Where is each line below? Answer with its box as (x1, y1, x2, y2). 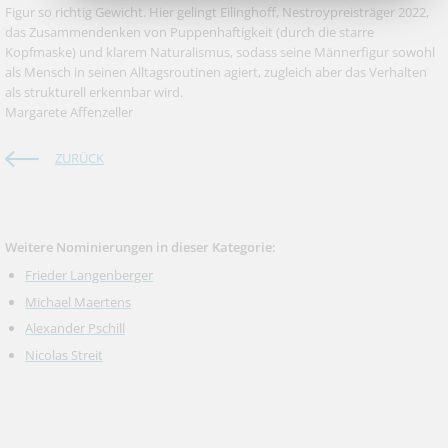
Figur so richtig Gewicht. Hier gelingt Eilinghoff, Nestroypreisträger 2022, (5, 3, 429, 22)
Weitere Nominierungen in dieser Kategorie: (5, 238, 276, 257)
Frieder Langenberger (25, 266, 153, 285)
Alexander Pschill (25, 319, 125, 338)
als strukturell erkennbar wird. (5, 83, 183, 102)
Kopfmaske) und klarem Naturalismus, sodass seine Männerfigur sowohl (5, 43, 435, 62)
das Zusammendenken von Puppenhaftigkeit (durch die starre (5, 23, 374, 42)
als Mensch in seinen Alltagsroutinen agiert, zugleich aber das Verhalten (5, 63, 427, 82)
